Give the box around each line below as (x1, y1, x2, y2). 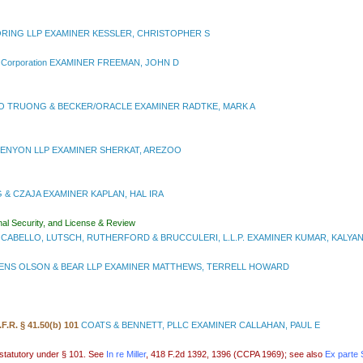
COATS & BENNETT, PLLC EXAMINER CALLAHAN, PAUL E (79, 320, 320, 331)
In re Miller (106, 349, 146, 360)
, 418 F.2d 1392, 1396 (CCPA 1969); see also (146, 349, 322, 360)
